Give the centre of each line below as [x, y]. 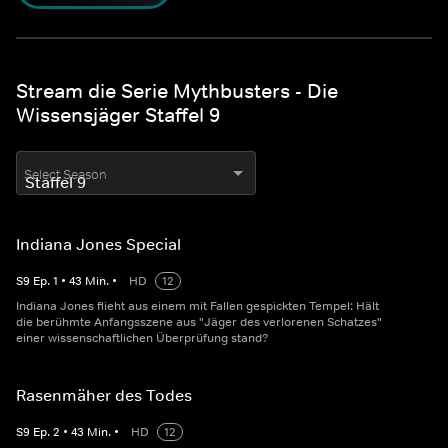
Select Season [65, 175]
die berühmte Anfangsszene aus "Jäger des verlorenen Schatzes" [199, 322]
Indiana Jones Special [98, 244]
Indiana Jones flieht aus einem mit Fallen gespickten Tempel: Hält [197, 306]
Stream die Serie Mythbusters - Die [177, 91]
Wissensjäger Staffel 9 [118, 115]
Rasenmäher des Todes [104, 395]
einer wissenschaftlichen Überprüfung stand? [142, 338]
